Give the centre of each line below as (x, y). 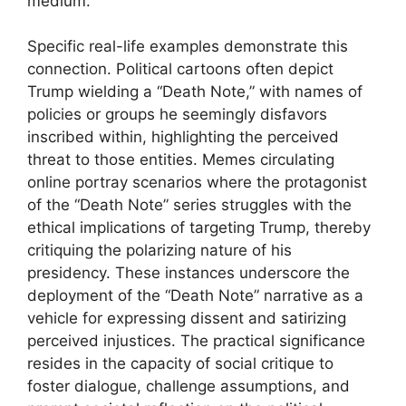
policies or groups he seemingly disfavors (177, 114)
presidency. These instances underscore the (188, 273)
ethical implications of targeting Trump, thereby (199, 227)
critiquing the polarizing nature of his (159, 250)
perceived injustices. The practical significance (196, 341)
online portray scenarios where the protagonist (197, 182)
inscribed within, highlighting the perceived (183, 137)
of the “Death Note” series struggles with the (189, 205)
